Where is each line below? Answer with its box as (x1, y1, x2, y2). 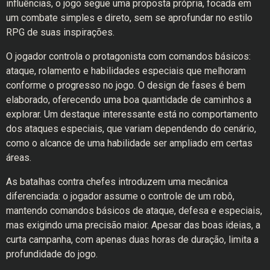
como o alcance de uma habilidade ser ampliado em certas (6, 137, 253, 149)
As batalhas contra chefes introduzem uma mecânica (6, 176, 228, 188)
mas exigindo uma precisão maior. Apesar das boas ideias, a (6, 219, 260, 231)
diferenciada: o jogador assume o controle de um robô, (6, 190, 234, 202)
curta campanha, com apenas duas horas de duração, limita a (6, 234, 259, 246)
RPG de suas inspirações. (6, 27, 115, 39)
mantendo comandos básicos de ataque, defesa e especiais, (6, 205, 262, 217)
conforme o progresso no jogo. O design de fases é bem (6, 80, 245, 92)
